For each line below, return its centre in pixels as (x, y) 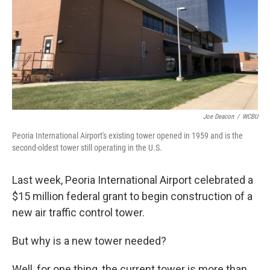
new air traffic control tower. (78, 212)
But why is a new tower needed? (89, 241)
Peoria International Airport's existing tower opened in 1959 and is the (127, 136)
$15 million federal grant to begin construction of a (132, 196)
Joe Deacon (218, 117)
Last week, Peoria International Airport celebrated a (133, 180)
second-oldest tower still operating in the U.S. (87, 148)
